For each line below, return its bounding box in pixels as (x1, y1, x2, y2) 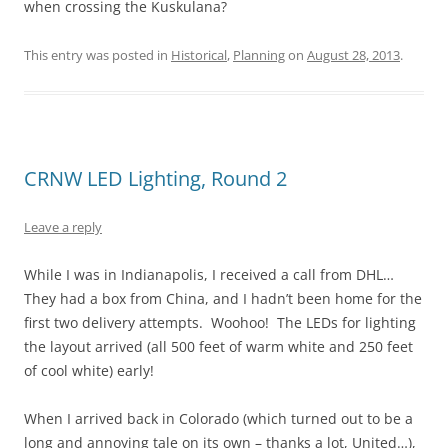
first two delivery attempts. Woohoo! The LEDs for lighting (24, 313, 416, 332)
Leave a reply (24, 218, 102, 236)
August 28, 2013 (307, 46, 400, 64)
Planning (233, 46, 285, 64)
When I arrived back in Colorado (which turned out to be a (24, 409, 413, 428)
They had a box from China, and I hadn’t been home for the (24, 289, 422, 308)
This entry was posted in (24, 46, 171, 64)
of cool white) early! (24, 361, 154, 380)
